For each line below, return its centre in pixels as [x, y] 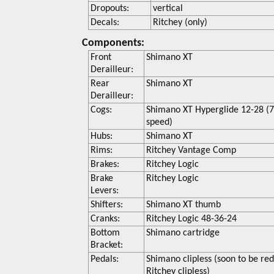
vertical [168, 9]
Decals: [105, 23]
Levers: [105, 191]
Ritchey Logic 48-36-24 [192, 219]
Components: [113, 43]
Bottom [106, 233]
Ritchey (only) [180, 23]
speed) [160, 123]
